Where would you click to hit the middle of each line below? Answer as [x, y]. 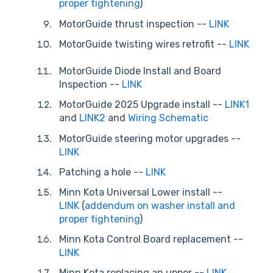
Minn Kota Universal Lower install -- [141, 192]
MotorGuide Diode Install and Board [140, 71]
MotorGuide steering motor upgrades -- [150, 138]
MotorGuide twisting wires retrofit [138, 44]
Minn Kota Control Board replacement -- [151, 239]
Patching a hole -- [102, 172]
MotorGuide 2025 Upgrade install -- [142, 105]
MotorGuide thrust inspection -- [134, 24]
